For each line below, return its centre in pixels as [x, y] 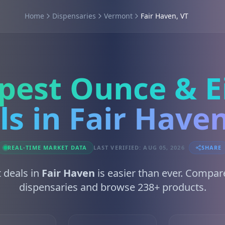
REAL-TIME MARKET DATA [47, 147]
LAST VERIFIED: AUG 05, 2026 [139, 147]
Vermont [118, 16]
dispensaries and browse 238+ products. [113, 187]
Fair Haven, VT [164, 16]
